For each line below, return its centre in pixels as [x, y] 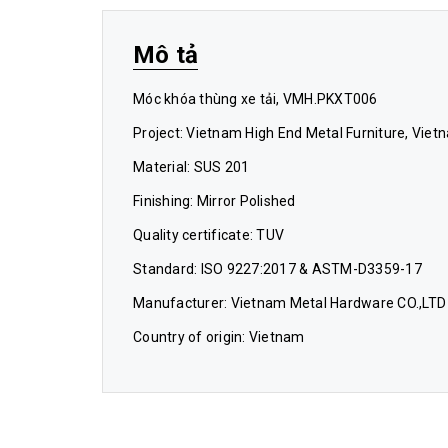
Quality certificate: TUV [208, 235]
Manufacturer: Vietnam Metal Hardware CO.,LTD [289, 303]
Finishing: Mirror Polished [214, 201]
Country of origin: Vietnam [219, 337]
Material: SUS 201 [191, 167]
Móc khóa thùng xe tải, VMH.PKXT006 [255, 99]
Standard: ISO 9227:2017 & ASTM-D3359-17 [277, 269]
